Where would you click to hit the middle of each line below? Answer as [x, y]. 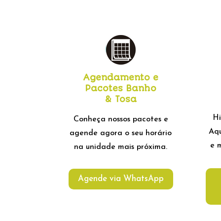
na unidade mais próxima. [121, 147]
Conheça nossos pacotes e [121, 119]
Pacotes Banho [121, 89]
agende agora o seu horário [121, 133]
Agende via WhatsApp [121, 179]
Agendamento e [121, 78]
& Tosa [121, 99]
